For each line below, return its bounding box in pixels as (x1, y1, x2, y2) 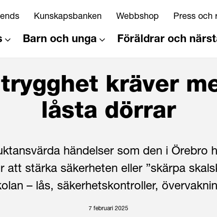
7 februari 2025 (89, 206, 128, 212)
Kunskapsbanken (34, 12, 102, 21)
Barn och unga (23, 34, 97, 45)
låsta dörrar (41, 101, 176, 125)
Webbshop (116, 12, 159, 21)
